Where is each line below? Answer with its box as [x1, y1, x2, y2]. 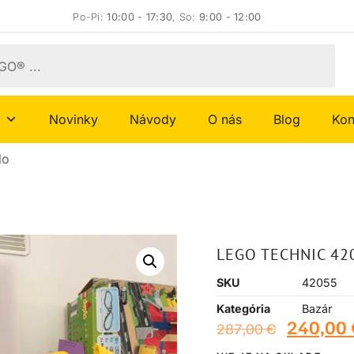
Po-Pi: [73, 11, 107, 23]
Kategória [217, 302, 270, 316]
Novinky [49, 111, 98, 128]
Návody [130, 111, 176, 128]
